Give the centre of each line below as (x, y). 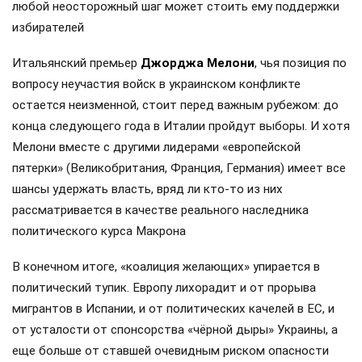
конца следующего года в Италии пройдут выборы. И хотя (181, 126)
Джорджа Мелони (198, 63)
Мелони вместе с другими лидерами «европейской (156, 147)
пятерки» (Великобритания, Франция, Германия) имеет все (179, 168)
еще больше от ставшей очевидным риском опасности (170, 351)
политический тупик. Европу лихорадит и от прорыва (164, 288)
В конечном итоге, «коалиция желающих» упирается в (166, 267)
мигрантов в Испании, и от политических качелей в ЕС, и (173, 309)
